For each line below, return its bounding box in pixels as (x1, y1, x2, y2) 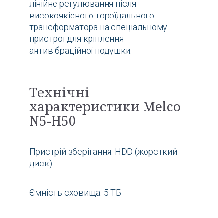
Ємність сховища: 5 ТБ (29, 187, 121, 198)
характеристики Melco (29, 97, 181, 115)
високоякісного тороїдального (29, 10, 154, 20)
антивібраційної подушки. (29, 45, 132, 55)
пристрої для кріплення (29, 33, 124, 44)
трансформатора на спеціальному (29, 21, 167, 32)
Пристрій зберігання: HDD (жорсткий (29, 146, 177, 157)
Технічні (29, 83, 90, 101)
